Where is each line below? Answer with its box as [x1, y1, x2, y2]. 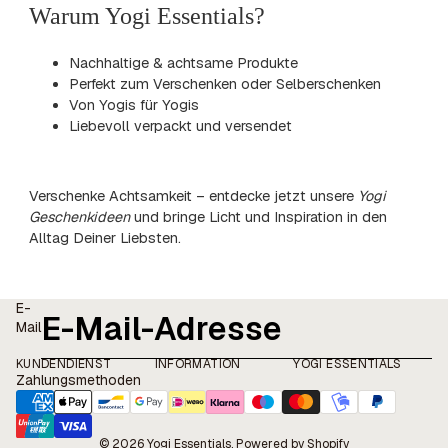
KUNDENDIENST [16, 356, 112, 373]
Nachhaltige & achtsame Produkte [69, 53, 303, 72]
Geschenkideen [29, 208, 131, 227]
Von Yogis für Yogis [69, 95, 200, 114]
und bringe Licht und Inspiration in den [130, 208, 388, 227]
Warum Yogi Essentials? [29, 2, 266, 29]
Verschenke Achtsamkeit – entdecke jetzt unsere [29, 187, 359, 206]
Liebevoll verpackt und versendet [69, 116, 293, 135]
